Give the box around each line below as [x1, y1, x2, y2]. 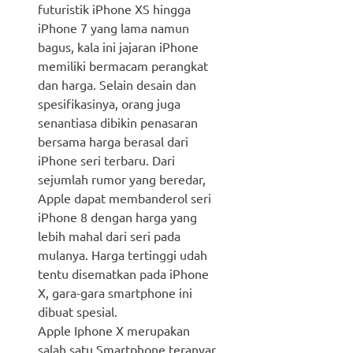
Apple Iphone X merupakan [38, 321, 190, 338]
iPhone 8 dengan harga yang [38, 208, 197, 225]
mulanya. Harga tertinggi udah [38, 246, 207, 262]
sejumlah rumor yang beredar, [38, 170, 206, 187]
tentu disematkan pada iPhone [38, 265, 209, 281]
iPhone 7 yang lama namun [38, 19, 189, 35]
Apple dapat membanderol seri [38, 189, 211, 206]
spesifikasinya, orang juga [38, 95, 180, 111]
